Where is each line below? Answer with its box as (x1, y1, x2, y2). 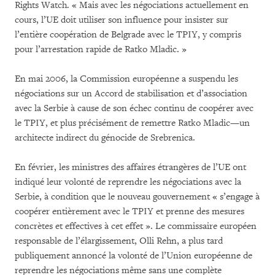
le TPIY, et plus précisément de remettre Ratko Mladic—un (15, 117, 250, 129)
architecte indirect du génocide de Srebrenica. (15, 132, 195, 144)
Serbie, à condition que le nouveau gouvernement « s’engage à (15, 191, 260, 203)
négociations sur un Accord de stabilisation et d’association (15, 88, 247, 99)
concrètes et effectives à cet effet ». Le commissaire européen (15, 220, 257, 232)
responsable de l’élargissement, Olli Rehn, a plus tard (15, 235, 223, 247)
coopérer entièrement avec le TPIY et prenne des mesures (15, 206, 244, 217)
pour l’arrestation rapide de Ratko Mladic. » (15, 44, 187, 55)
